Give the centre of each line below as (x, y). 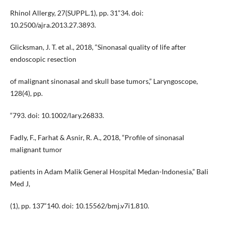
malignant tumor (36, 150)
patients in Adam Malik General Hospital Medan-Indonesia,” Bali (109, 172)
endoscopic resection (43, 59)
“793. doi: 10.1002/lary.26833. (57, 116)
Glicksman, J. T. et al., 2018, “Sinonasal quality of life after (98, 47)
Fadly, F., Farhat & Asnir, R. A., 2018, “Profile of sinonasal (97, 138)
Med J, (20, 184)
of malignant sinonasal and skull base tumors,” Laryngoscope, (104, 81)
